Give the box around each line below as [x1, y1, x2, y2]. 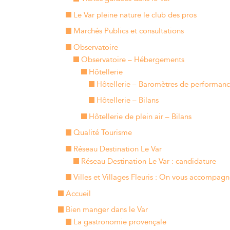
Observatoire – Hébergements [81, 53, 184, 66]
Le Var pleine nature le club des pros [73, 9, 197, 21]
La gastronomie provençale [73, 216, 166, 228]
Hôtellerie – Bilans [96, 94, 159, 106]
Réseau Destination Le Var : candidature [81, 155, 216, 167]
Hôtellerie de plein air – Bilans [88, 110, 191, 123]
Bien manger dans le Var [65, 204, 148, 216]
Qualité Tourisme [73, 127, 134, 139]
